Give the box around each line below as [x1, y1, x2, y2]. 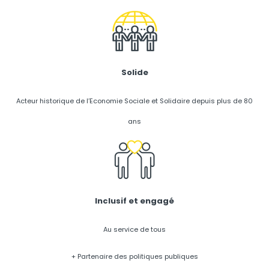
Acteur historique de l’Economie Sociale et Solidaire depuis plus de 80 [16, 95, 253, 106]
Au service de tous [103, 224, 166, 234]
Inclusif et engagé [95, 195, 174, 207]
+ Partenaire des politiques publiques [71, 251, 198, 261]
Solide [121, 66, 148, 78]
